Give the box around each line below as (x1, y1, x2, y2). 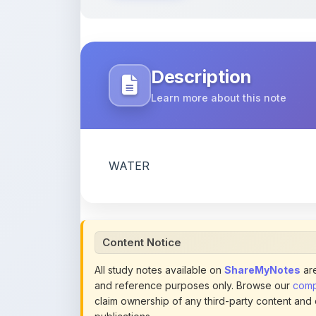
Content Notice (102, 195, 181, 209)
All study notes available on (95, 224, 224, 236)
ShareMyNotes (224, 224, 300, 236)
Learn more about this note (151, 51, 286, 64)
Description (151, 25, 251, 48)
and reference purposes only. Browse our (95, 239, 293, 252)
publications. (95, 270, 152, 283)
